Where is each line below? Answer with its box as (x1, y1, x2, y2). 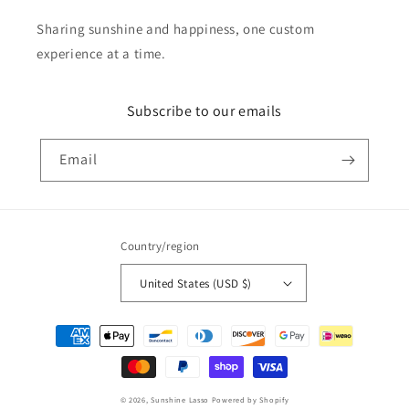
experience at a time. (37, 45, 166, 63)
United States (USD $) (140, 275, 252, 291)
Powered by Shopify (211, 394, 289, 405)
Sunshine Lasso (151, 394, 210, 405)
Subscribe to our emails (127, 101, 282, 121)
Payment (31, 319, 85, 337)
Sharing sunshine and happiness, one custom (37, 20, 315, 38)
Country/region (121, 238, 200, 255)
